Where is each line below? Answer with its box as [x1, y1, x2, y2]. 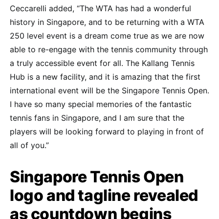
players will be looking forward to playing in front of [10, 126, 204, 136]
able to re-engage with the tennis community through [10, 44, 208, 54]
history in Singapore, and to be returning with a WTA [10, 17, 204, 27]
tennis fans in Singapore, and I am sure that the [10, 112, 184, 123]
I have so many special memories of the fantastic [10, 99, 192, 109]
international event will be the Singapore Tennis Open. [10, 85, 209, 95]
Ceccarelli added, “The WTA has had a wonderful [10, 3, 191, 13]
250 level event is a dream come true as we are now [10, 30, 204, 41]
